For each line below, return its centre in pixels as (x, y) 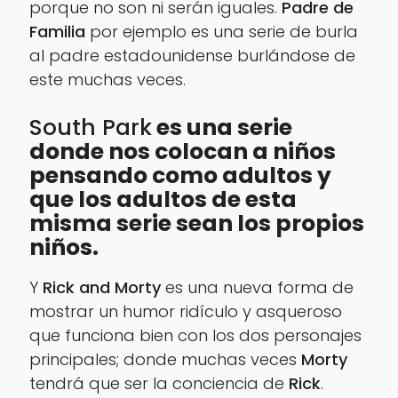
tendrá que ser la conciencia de (159, 384)
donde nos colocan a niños (182, 152)
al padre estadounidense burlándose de (192, 55)
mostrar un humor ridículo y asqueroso (185, 312)
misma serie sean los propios (196, 224)
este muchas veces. (107, 79)
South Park (90, 128)
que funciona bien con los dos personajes (195, 336)
